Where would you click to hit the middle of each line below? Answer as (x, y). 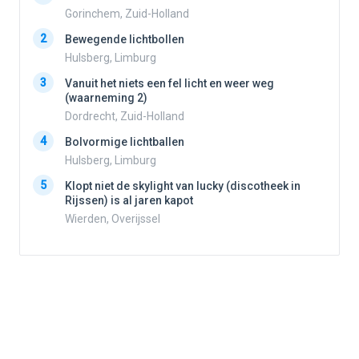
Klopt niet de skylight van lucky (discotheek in (183, 186)
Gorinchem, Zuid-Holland (127, 14)
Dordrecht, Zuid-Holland (125, 117)
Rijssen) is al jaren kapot (129, 201)
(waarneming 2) (106, 98)
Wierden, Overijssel (113, 219)
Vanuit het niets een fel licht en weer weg (169, 84)
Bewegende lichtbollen (125, 40)
